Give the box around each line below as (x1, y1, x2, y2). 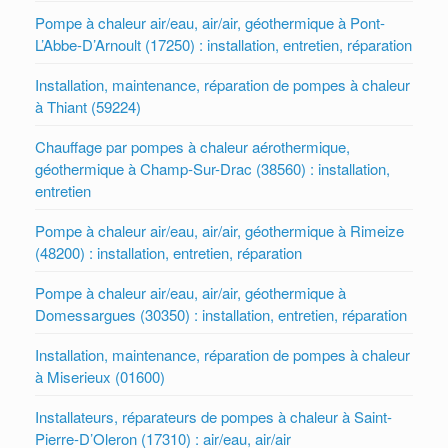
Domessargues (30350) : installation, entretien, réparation (35, 304, 407, 326)
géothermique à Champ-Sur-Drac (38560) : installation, (35, 158, 390, 180)
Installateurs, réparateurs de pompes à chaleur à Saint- (35, 406, 392, 428)
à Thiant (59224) (35, 96, 141, 118)
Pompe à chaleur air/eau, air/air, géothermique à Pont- (35, 12, 385, 34)
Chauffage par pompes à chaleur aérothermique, (35, 136, 350, 158)
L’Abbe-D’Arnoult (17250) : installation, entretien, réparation (35, 34, 412, 56)
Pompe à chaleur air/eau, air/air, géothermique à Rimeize (35, 220, 404, 242)
